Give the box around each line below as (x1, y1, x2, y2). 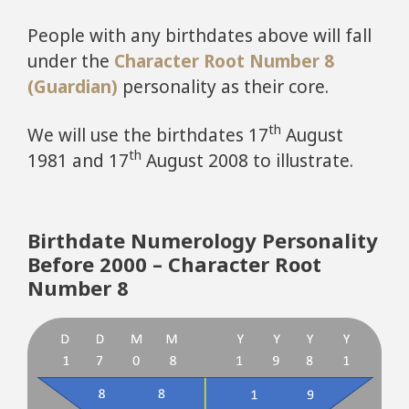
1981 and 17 (27, 148, 129, 173)
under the (27, 49, 114, 74)
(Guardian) (27, 75, 118, 100)
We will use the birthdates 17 (27, 122, 268, 147)
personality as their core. (118, 75, 329, 100)
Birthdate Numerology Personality (27, 226, 378, 255)
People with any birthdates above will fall (27, 24, 372, 48)
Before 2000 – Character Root (27, 250, 321, 278)
